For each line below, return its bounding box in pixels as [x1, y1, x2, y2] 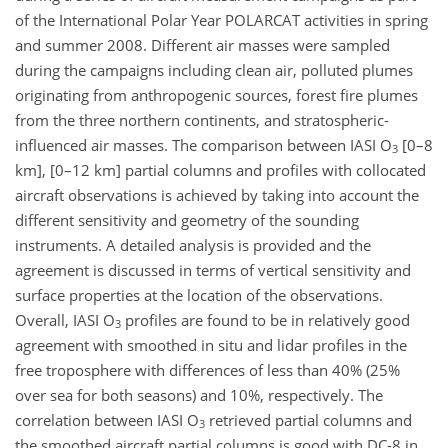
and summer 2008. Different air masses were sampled [15, 34, 390, 55]
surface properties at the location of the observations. [15, 284, 383, 305]
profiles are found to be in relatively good [121, 309, 410, 330]
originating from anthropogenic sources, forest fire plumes [15, 84, 418, 105]
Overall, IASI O [15, 309, 115, 330]
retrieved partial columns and [205, 409, 412, 430]
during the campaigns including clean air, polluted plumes [15, 59, 413, 80]
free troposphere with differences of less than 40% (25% [15, 359, 400, 380]
